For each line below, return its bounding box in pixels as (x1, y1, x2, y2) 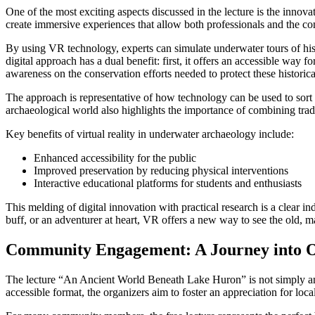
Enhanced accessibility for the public (34, 152, 196, 165)
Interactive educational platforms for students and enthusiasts (34, 177, 302, 190)
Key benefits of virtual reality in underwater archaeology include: (6, 128, 294, 141)
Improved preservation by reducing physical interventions (34, 165, 288, 177)
